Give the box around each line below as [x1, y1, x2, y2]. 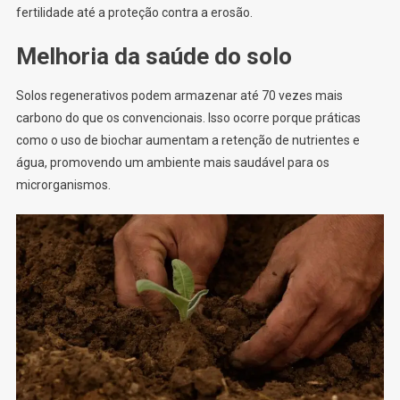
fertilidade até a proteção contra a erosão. [15, 5, 253, 21]
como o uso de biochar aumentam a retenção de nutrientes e [15, 133, 360, 148]
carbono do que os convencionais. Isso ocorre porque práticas [15, 111, 361, 126]
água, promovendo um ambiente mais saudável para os [15, 155, 329, 171]
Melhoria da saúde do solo [15, 43, 292, 71]
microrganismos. [15, 178, 111, 193]
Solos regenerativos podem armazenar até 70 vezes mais [15, 88, 343, 104]
